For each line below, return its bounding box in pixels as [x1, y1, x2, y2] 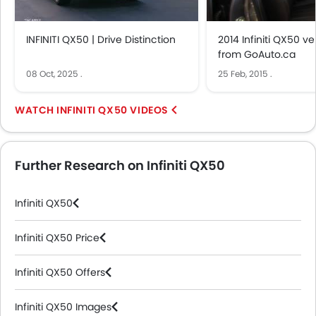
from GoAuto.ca [218, 47, 296, 61]
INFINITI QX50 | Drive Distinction [26, 32, 176, 47]
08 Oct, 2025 [26, 68, 78, 80]
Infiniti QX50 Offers [15, 265, 105, 279]
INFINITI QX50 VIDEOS [56, 103, 169, 117]
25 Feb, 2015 [218, 68, 268, 80]
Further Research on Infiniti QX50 [15, 157, 225, 174]
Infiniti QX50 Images [15, 300, 111, 314]
